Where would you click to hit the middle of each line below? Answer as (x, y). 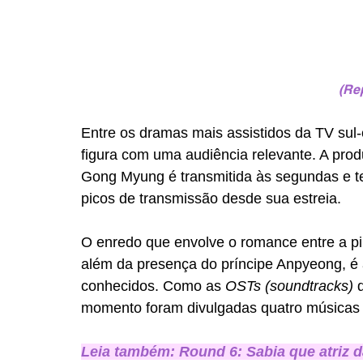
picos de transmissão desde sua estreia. (211, 199)
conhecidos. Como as (153, 286)
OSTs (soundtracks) (291, 286)
